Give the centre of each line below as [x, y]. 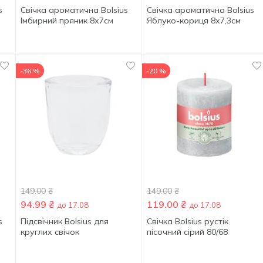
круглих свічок [50, 232]
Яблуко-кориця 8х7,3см [193, 21]
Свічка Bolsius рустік [187, 221]
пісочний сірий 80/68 [187, 232]
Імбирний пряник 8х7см [67, 21]
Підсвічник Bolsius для [64, 221]
